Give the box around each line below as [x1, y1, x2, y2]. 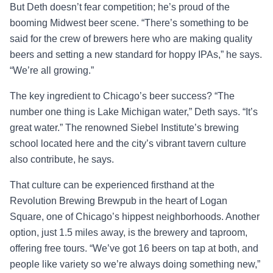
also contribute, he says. [10, 154, 114, 165]
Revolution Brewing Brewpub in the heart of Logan [10, 195, 227, 206]
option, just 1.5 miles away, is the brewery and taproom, [10, 227, 247, 238]
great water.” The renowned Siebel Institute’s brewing [10, 122, 239, 133]
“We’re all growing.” [10, 65, 94, 76]
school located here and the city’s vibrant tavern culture [10, 138, 246, 149]
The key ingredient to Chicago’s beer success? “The [10, 90, 235, 101]
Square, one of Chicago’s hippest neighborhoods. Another [10, 211, 260, 222]
